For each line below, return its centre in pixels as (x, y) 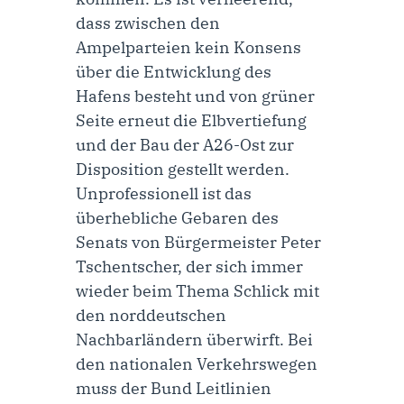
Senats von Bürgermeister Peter (198, 242)
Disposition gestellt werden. (183, 169)
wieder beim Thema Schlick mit (197, 290)
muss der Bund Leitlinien (174, 388)
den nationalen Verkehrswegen (197, 363)
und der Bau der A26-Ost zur (185, 144)
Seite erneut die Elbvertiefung (191, 120)
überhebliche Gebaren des (177, 217)
